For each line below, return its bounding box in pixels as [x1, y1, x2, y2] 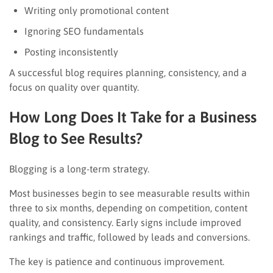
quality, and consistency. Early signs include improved [9, 216, 241, 228]
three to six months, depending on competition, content [9, 202, 247, 213]
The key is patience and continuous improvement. [9, 255, 224, 267]
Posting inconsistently [24, 46, 118, 57]
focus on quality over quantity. [9, 81, 139, 93]
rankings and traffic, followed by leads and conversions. [9, 231, 250, 243]
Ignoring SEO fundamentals [24, 25, 144, 37]
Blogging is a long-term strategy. [9, 163, 149, 174]
